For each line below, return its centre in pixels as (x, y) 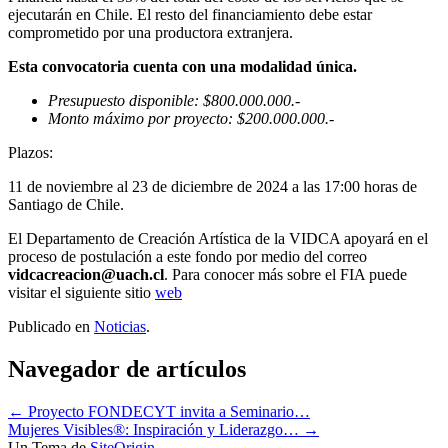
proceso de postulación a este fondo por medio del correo (187, 256)
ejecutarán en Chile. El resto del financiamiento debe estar (190, 14)
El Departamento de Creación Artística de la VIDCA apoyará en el (218, 238)
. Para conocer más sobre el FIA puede (285, 274)
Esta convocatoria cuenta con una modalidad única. (182, 66)
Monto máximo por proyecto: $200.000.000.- (191, 118)
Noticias (120, 326)
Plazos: (30, 152)
